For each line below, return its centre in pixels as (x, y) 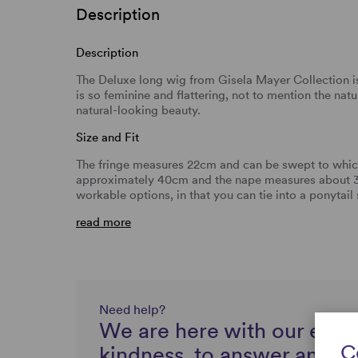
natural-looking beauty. (138, 110)
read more (103, 222)
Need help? (132, 309)
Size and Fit (107, 137)
